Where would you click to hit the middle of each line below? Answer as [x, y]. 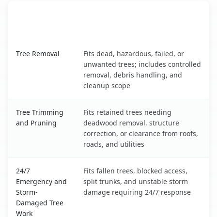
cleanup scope [107, 85]
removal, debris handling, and [133, 75]
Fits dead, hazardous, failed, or [134, 53]
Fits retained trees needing [127, 112]
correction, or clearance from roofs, [141, 133]
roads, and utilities [114, 144]
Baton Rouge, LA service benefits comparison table [101, 46]
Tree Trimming [40, 112]
